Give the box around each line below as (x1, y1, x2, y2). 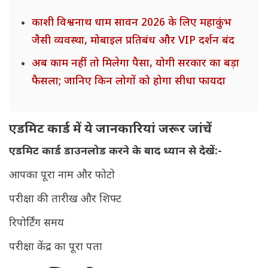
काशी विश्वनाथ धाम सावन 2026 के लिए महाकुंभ (32, 16, 232, 31)
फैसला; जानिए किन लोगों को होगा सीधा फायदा (32, 75, 226, 89)
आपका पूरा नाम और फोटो (9, 169, 115, 183)
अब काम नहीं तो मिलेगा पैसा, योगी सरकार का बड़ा (32, 57, 239, 71)
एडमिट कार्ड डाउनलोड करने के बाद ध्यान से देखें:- (9, 145, 222, 159)
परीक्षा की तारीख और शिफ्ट (9, 193, 121, 207)
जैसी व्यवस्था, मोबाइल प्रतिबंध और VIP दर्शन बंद (32, 34, 234, 48)
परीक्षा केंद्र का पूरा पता (9, 240, 102, 255)
